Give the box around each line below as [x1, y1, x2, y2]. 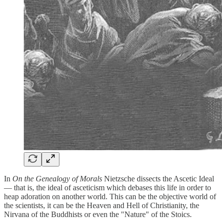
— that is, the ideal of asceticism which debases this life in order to [4, 183, 211, 192]
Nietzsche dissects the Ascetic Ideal [102, 174, 214, 183]
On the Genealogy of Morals [12, 174, 102, 183]
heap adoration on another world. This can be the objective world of [4, 192, 216, 201]
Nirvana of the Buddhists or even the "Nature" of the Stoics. [4, 210, 192, 219]
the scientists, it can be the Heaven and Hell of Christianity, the [4, 201, 199, 210]
